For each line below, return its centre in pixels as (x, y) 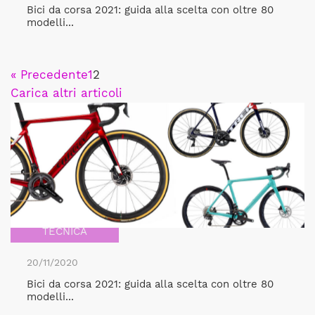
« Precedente (49, 75)
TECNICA (65, 231)
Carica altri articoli (66, 93)
